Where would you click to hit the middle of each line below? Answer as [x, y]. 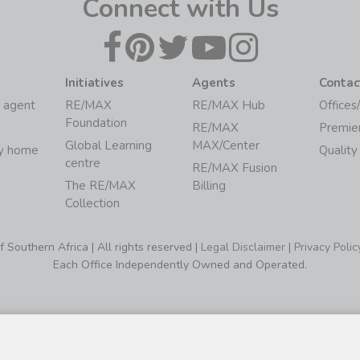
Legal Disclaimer [243, 247]
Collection [92, 204]
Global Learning [108, 146]
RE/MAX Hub [228, 106]
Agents [213, 83]
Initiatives [94, 83]
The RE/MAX [100, 186]
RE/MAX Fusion [234, 168]
